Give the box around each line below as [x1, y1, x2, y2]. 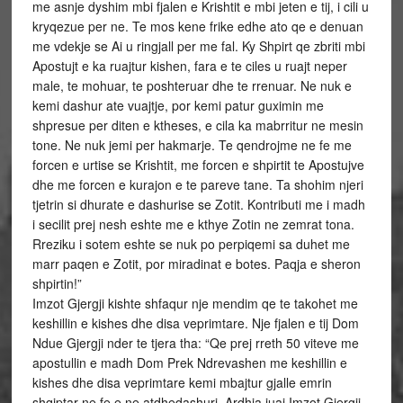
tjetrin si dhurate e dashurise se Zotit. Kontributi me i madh [31, 195, 365, 213]
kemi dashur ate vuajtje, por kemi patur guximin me [31, 96, 324, 114]
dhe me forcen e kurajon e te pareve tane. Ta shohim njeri [31, 175, 363, 193]
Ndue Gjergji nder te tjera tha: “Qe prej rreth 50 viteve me [31, 334, 359, 352]
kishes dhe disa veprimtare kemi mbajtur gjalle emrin [31, 373, 332, 391]
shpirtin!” [31, 274, 82, 292]
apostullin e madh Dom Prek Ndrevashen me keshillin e [31, 354, 347, 372]
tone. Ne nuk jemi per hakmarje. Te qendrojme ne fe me [31, 136, 352, 154]
